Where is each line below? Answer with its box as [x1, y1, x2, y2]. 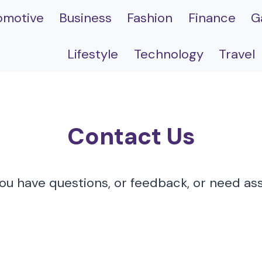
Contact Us [67, 120, 195, 151]
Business [58, 9, 112, 27]
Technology [133, 45, 204, 63]
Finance [188, 9, 236, 27]
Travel [219, 45, 256, 63]
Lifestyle [67, 45, 119, 63]
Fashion [127, 9, 173, 27]
